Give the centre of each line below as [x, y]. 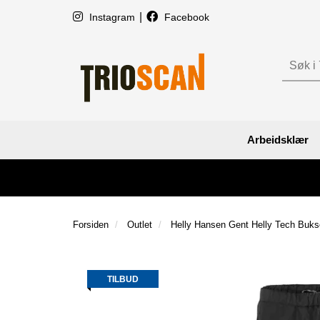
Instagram [112, 17]
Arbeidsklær [278, 139]
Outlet [140, 224]
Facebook [185, 17]
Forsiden [91, 224]
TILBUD [123, 279]
